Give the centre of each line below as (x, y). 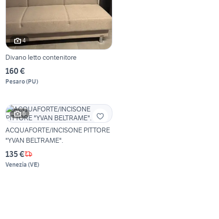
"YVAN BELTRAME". (34, 140)
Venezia (16, 164)
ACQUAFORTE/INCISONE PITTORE (58, 130)
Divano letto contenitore (41, 57)
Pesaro (15, 81)
